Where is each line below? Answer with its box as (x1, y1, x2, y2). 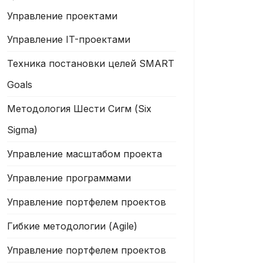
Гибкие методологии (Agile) (7, 220, 137, 232)
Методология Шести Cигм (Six (7, 103, 151, 114)
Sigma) (7, 124, 38, 136)
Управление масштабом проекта (7, 148, 162, 160)
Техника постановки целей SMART (7, 58, 174, 69)
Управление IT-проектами (7, 33, 130, 45)
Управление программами (7, 172, 131, 184)
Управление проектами (7, 10, 117, 22)
